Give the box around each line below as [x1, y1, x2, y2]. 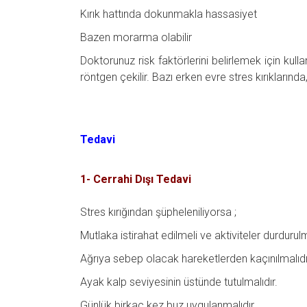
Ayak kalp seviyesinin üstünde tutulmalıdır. [80, 275, 278, 289]
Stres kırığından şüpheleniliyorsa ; [80, 206, 236, 219]
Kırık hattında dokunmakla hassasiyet [80, 7, 257, 21]
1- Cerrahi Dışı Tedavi [80, 173, 194, 186]
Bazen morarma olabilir [80, 30, 192, 44]
